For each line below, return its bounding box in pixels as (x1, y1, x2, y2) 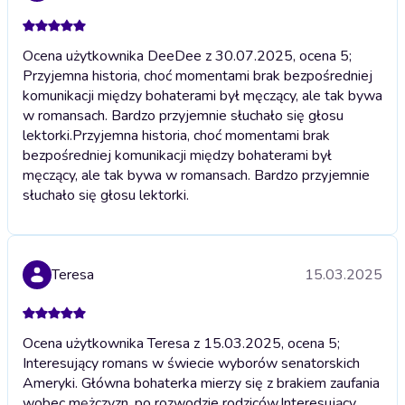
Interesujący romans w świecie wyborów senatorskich (23, 353, 360, 373)
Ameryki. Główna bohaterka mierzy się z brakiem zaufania (23, 372, 380, 393)
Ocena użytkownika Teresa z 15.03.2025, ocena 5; (23, 333, 340, 353)
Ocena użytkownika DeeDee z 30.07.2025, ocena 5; (23, 45, 352, 66)
